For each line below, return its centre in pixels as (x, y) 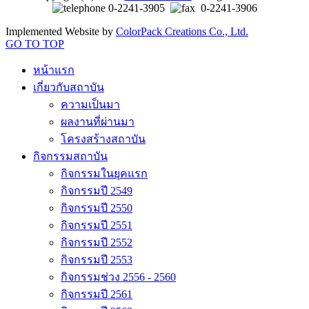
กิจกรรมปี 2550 (97, 208)
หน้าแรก (54, 70)
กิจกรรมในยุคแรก (104, 173)
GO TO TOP (35, 43)
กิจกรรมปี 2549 (97, 190)
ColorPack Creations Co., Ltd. (182, 31)
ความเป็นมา (90, 104)
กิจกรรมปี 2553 (97, 259)
